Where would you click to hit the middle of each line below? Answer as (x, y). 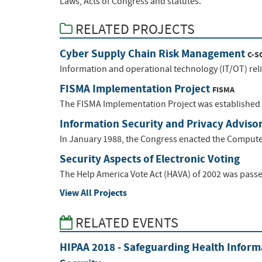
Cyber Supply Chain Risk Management (152, 54)
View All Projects (93, 193)
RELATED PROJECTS (134, 29)
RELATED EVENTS (125, 223)
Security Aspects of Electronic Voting (150, 159)
